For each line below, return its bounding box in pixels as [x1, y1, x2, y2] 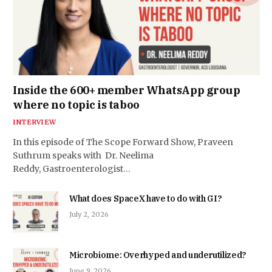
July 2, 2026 [69, 209, 109, 219]
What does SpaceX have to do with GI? [69, 192, 222, 204]
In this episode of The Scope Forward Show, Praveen [13, 136, 233, 148]
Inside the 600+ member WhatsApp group [13, 83, 240, 97]
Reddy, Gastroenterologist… [13, 163, 131, 174]
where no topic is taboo [13, 97, 140, 112]
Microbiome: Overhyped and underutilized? [69, 249, 246, 260]
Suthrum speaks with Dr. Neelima [13, 149, 154, 161]
